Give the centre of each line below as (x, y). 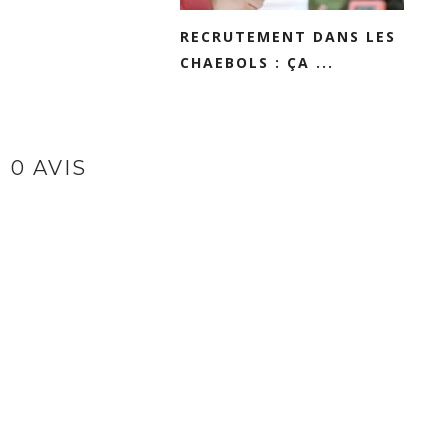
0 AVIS (49, 168)
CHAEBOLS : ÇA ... (257, 62)
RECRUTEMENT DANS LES (288, 36)
